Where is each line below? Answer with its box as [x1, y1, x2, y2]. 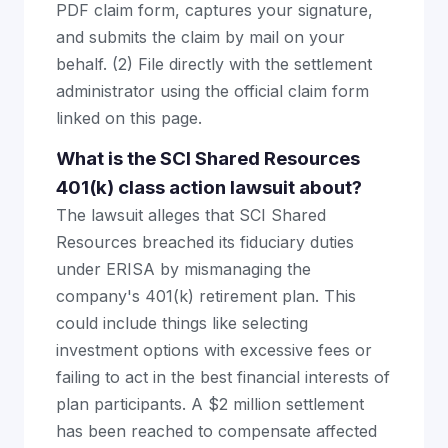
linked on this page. [56, 108, 202, 128]
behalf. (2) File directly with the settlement [56, 54, 372, 74]
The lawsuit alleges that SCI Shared [56, 205, 326, 225]
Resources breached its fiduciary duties [56, 232, 354, 252]
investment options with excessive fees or [56, 340, 372, 360]
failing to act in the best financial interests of [56, 367, 390, 387]
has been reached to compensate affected [56, 421, 377, 441]
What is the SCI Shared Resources [56, 147, 360, 170]
